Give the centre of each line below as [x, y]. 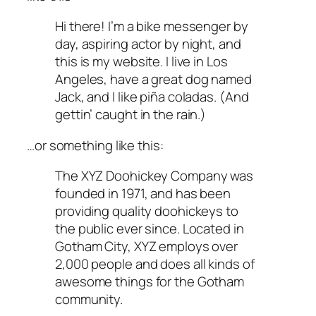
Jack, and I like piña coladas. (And [152, 97]
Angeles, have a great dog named [153, 79]
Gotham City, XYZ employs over [147, 247]
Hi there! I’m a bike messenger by [152, 26]
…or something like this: [95, 145]
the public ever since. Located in [150, 229]
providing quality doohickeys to [147, 211]
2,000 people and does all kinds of [155, 264]
